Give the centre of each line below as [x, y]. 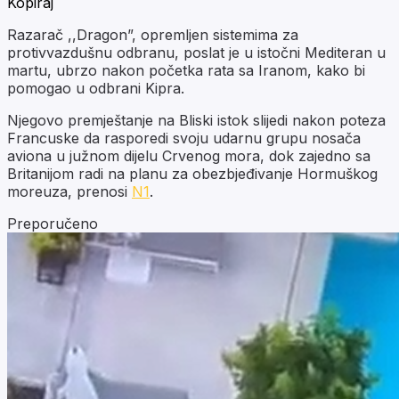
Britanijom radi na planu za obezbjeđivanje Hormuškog [192, 173]
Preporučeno [53, 223]
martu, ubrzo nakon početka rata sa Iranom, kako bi [186, 70]
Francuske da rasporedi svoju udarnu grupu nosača [184, 138]
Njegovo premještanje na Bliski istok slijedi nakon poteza [196, 120]
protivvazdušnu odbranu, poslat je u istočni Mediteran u [196, 52]
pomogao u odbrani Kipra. [96, 88]
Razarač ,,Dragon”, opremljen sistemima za [153, 34]
